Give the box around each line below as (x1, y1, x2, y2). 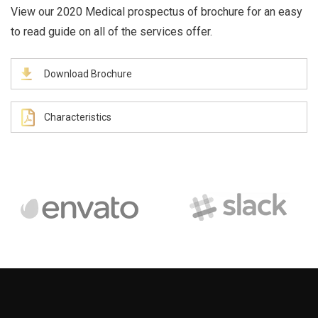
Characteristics (44, 111, 111, 123)
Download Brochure (44, 68, 132, 79)
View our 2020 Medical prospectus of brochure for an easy (11, 5, 302, 18)
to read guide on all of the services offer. (11, 25, 212, 38)
